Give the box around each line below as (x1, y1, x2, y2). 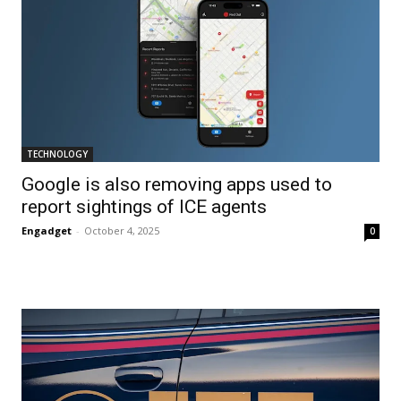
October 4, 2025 (84, 224, 159, 238)
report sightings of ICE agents (21, 196, 267, 218)
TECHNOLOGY (27, 148, 88, 161)
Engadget (21, 224, 72, 238)
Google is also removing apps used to (21, 174, 332, 196)
